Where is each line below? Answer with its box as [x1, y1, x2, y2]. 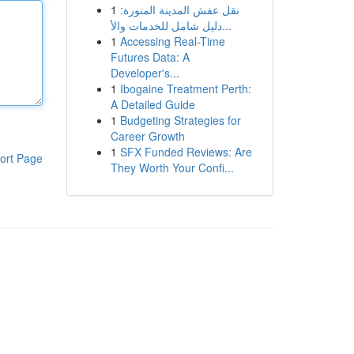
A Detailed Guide [110, 96, 195, 112]
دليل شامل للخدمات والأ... [221, 17, 232, 33]
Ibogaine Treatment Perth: [119, 81, 251, 96]
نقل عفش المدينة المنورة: [119, 2, 239, 17]
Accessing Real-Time [119, 33, 225, 49]
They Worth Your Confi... [110, 160, 234, 175]
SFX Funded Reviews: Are [119, 144, 252, 160]
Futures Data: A [110, 49, 190, 65]
